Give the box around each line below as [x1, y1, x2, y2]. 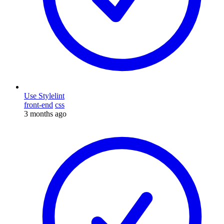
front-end [24, 100, 53, 109]
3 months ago [24, 109, 66, 118]
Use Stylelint [24, 91, 64, 100]
